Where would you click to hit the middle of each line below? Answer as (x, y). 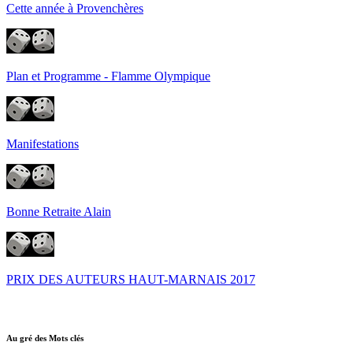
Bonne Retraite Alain (59, 211)
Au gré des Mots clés (45, 338)
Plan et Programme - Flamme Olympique (108, 76)
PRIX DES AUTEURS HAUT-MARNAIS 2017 (131, 279)
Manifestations (43, 143)
